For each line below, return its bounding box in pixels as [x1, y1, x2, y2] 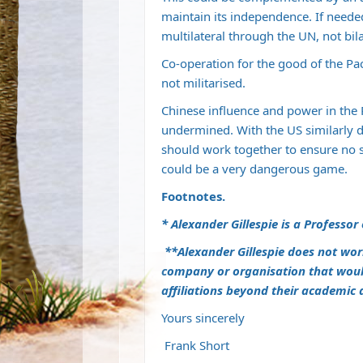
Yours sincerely [161, 310, 245, 327]
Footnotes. [161, 188, 225, 205]
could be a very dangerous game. [161, 160, 348, 177]
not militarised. [161, 75, 246, 92]
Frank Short [161, 337, 229, 354]
